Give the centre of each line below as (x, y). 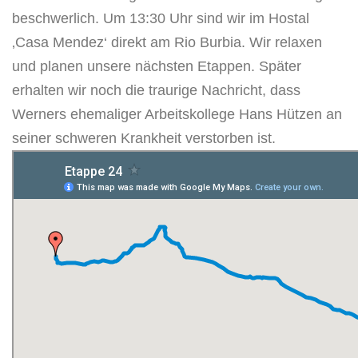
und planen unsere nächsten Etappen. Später (157, 67)
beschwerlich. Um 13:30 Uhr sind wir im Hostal (161, 19)
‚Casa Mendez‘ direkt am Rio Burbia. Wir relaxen (167, 43)
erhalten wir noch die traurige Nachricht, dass (156, 91)
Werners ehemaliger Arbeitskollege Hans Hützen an (177, 115)
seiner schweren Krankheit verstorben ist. (144, 139)
